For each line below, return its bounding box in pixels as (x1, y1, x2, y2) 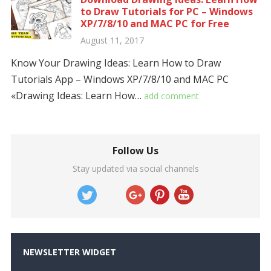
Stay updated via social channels (72, 163, 199, 174)
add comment (143, 90, 199, 102)
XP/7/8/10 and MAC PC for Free (80, 17, 229, 30)
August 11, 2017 (80, 34, 144, 46)
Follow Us (113, 144, 158, 157)
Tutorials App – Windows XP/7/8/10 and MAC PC (10, 73, 229, 86)
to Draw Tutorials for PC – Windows (80, 5, 253, 18)
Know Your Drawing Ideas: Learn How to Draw (10, 56, 221, 70)
